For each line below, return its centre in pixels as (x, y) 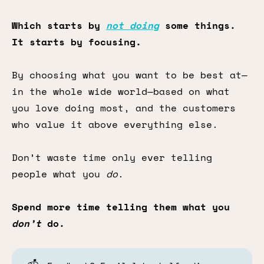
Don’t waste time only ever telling (112, 157)
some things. (197, 25)
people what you (59, 174)
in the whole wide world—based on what (121, 91)
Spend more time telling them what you (121, 207)
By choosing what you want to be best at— (130, 75)
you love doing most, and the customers (124, 108)
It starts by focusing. (77, 42)
